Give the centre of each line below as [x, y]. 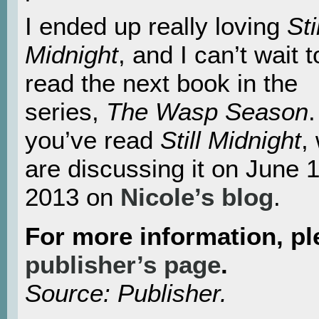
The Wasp [162, 112]
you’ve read [93, 140]
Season [267, 112]
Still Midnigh [227, 140]
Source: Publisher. [126, 293]
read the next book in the [161, 83]
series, [66, 112]
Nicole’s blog [197, 197]
